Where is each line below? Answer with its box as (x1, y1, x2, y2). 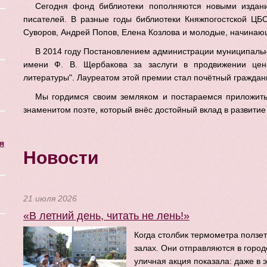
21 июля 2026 (23, 194, 77, 203)
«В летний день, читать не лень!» (23, 210, 190, 222)
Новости (23, 148, 98, 167)
